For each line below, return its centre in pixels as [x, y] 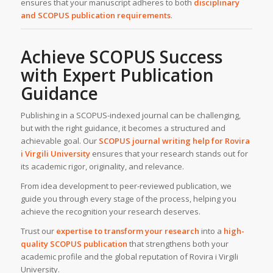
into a [211, 231]
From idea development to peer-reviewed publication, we [126, 186]
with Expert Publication [117, 75]
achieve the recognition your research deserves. [110, 212]
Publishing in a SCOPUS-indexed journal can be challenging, [130, 115]
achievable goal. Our [59, 141]
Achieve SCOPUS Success [121, 57]
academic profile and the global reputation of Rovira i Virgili [129, 257]
